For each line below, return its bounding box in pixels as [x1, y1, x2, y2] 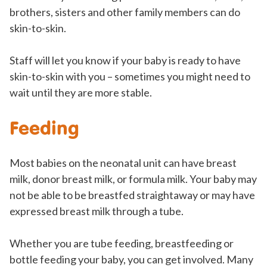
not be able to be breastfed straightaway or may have [10, 188, 255, 202]
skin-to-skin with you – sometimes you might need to [10, 70, 250, 83]
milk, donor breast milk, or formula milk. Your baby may [10, 172, 257, 186]
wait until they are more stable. [10, 86, 152, 100]
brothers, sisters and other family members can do [10, 5, 240, 19]
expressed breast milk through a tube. [10, 204, 184, 218]
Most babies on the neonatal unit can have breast [10, 156, 237, 170]
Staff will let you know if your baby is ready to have [10, 54, 241, 67]
